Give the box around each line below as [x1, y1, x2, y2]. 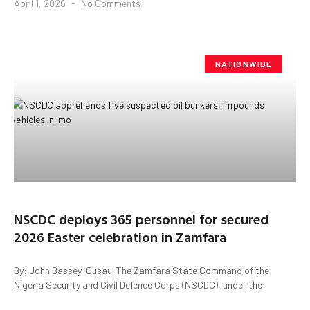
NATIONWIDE [215, 58, 273, 69]
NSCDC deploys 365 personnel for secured [14, 208, 268, 229]
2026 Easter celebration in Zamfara [14, 226, 226, 247]
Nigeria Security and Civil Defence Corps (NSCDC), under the [14, 278, 262, 291]
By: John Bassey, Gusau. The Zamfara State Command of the [14, 264, 269, 276]
